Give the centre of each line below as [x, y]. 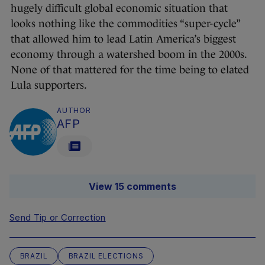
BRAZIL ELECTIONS [106, 256]
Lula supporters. [49, 85]
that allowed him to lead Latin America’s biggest [123, 39]
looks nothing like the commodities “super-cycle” [125, 23]
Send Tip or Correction [58, 217]
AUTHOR [74, 110]
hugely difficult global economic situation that [119, 8]
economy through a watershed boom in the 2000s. [129, 54]
